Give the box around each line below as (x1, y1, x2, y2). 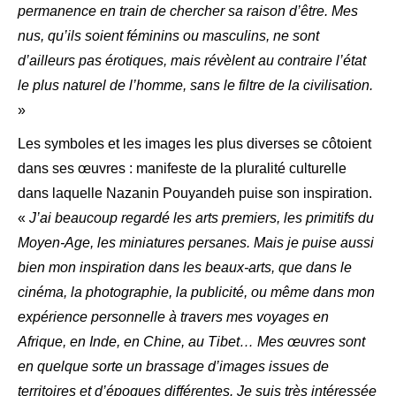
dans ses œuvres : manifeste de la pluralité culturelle (18, 161, 346, 176)
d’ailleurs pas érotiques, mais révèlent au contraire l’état (18, 53, 366, 68)
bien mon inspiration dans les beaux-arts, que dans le (18, 260, 352, 275)
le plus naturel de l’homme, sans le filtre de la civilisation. (18, 78, 373, 93)
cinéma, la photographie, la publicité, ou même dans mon (18, 285, 375, 300)
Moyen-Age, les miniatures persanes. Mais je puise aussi (18, 235, 374, 250)
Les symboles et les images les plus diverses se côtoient (18, 136, 371, 151)
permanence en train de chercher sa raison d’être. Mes (18, 4, 358, 19)
